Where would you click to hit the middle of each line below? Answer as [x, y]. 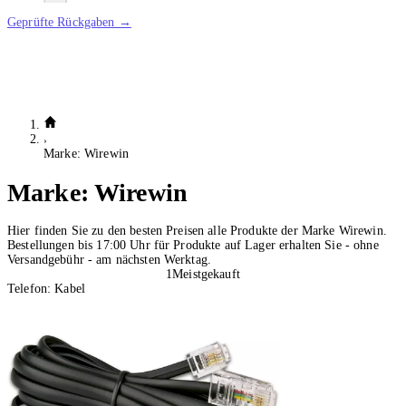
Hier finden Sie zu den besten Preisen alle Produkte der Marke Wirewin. [197, 231]
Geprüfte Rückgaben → [69, 22]
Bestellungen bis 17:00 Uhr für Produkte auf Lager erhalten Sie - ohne [193, 246]
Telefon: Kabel [46, 289]
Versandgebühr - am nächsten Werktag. [110, 260]
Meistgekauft [206, 275]
